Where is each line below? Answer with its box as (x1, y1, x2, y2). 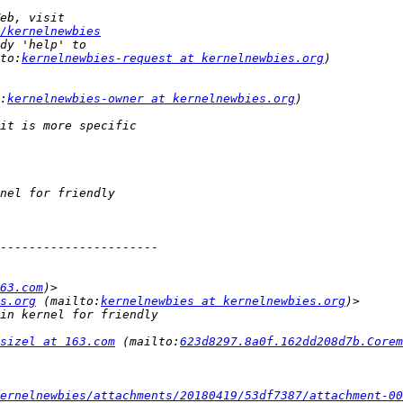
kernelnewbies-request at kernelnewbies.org (22, 51, 324, 66)
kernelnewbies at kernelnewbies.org (101, 294, 345, 309)
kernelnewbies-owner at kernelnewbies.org (7, 92, 295, 106)
